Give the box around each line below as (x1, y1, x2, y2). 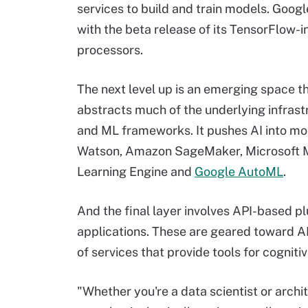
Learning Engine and (77, 164, 195, 179)
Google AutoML (195, 164, 283, 179)
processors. (77, 43, 143, 57)
